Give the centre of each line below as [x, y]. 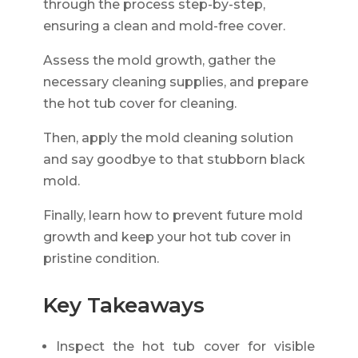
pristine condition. [101, 258]
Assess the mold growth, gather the [159, 60]
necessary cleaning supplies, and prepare [175, 82]
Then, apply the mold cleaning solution [168, 137]
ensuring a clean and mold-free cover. [164, 26]
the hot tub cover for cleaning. [139, 103]
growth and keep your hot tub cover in [167, 237]
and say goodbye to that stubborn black [174, 159]
